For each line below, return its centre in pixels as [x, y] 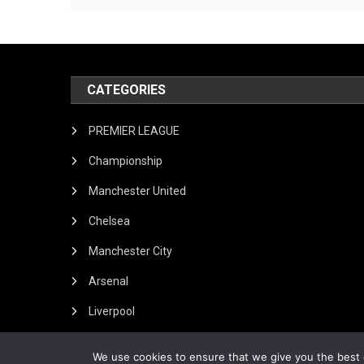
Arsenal [109, 281]
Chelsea [110, 221]
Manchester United [138, 191]
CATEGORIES [127, 90]
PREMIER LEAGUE [134, 131]
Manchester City [131, 251]
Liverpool [112, 311]
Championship [126, 161]
